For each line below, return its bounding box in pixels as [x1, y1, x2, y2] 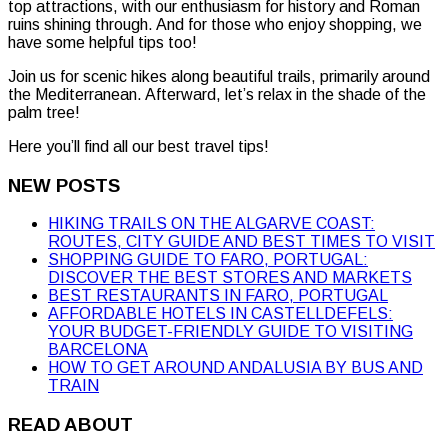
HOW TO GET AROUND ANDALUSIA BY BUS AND [48, 359, 423, 377]
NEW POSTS [8, 174, 120, 196]
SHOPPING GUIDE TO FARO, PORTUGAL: [48, 251, 368, 269]
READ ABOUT [8, 413, 133, 435]
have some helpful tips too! [8, 33, 197, 51]
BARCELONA [48, 341, 148, 359]
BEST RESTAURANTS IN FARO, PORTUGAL [48, 287, 388, 305]
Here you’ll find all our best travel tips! [8, 137, 269, 155]
